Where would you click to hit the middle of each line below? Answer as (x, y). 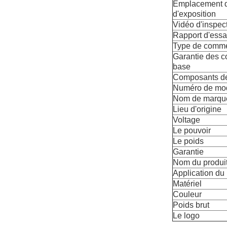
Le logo (186, 215)
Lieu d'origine (197, 109)
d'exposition (194, 14)
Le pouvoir (192, 130)
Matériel (187, 183)
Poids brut (191, 205)
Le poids (188, 141)
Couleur (187, 194)
